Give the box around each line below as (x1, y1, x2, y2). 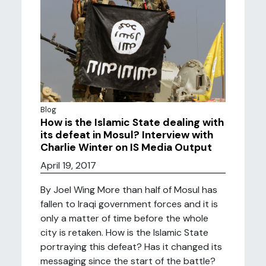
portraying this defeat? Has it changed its (40, 240, 222, 253)
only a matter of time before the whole (40, 212, 208, 224)
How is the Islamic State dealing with (40, 116, 224, 129)
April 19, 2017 (40, 159, 96, 172)
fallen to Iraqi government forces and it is (40, 198, 218, 210)
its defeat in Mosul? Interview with (40, 128, 213, 141)
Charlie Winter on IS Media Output (40, 141, 212, 154)
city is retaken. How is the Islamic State (40, 226, 208, 239)
